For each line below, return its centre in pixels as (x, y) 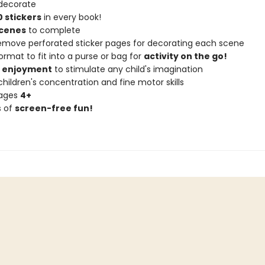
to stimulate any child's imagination (127, 69)
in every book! (71, 17)
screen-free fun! (54, 108)
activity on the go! (185, 56)
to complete (53, 30)
